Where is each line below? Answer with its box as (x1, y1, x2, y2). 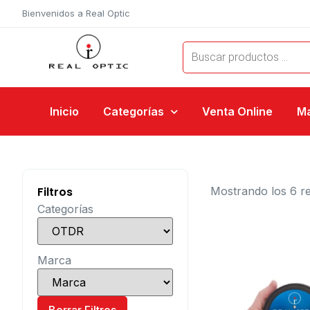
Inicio (50, 104, 79, 118)
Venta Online (202, 104, 273, 118)
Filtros (37, 184, 73, 200)
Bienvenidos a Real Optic (22, 8, 130, 19)
